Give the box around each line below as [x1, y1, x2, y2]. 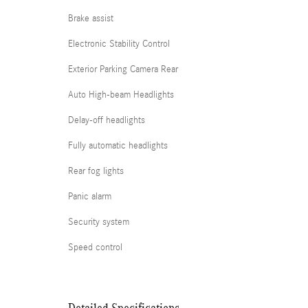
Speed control [68, 242, 122, 253]
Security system [68, 217, 129, 228]
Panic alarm [68, 191, 111, 202]
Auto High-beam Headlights [68, 89, 174, 100]
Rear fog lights [68, 166, 124, 177]
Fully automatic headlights [68, 140, 168, 151]
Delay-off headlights [68, 115, 145, 126]
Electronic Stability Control [68, 38, 170, 49]
